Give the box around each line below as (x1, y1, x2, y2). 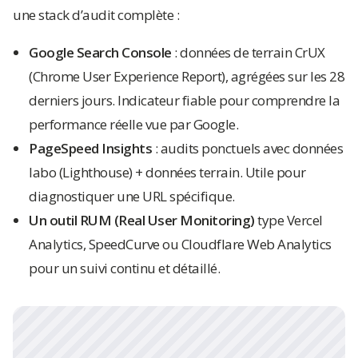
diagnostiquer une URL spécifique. (29, 187, 235, 205)
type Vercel (254, 211, 323, 229)
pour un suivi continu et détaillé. (29, 259, 220, 277)
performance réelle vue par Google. (29, 115, 238, 133)
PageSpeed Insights (29, 139, 152, 157)
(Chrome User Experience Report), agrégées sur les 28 (29, 67, 344, 86)
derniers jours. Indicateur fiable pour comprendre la (29, 91, 340, 109)
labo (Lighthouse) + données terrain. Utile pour (29, 163, 306, 181)
